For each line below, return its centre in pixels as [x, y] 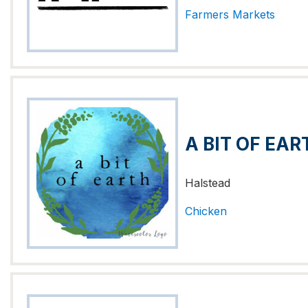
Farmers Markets [230, 14]
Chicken [206, 211]
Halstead [208, 183]
